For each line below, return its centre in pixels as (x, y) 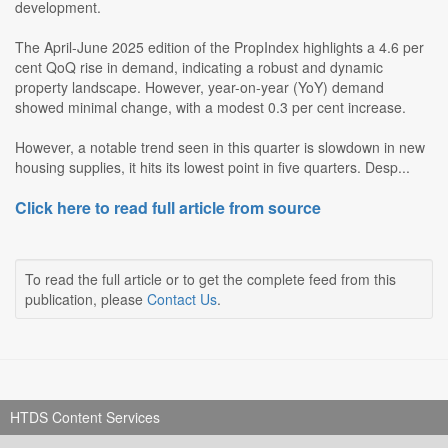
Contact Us (182, 299)
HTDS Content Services (85, 417)
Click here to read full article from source (168, 208)
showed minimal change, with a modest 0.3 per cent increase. (210, 107)
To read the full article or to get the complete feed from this (210, 279)
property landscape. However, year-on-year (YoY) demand (199, 87)
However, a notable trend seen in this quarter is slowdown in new (220, 147)
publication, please (86, 299)
